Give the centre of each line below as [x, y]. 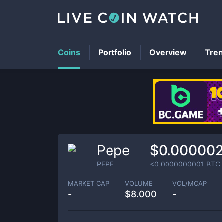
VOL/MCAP [190, 183]
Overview [168, 52]
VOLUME [139, 183]
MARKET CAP [88, 183]
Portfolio [115, 52]
